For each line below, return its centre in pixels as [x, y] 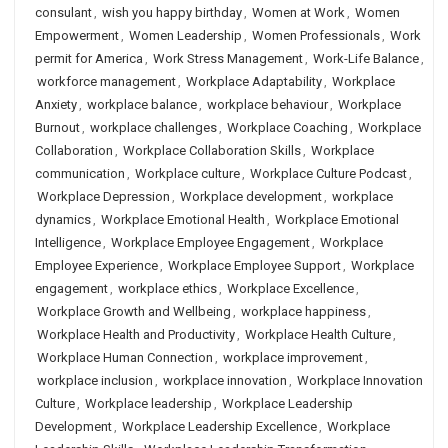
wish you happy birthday [172, 12]
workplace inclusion [95, 380]
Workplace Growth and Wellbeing [134, 311]
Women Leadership [185, 35]
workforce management [106, 81]
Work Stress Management [228, 58]
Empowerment [77, 35]
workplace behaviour [267, 104]
